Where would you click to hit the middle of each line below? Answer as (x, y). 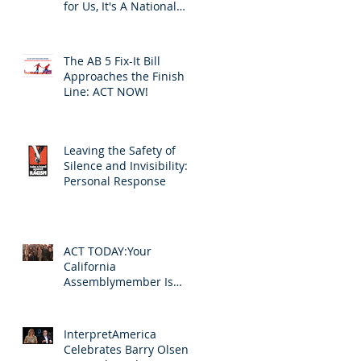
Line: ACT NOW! (106, 91)
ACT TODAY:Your (108, 251)
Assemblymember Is (118, 281)
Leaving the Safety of (120, 150)
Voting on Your (103, 297)
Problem (86, 21)
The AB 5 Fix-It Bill (112, 60)
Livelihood (91, 312)
